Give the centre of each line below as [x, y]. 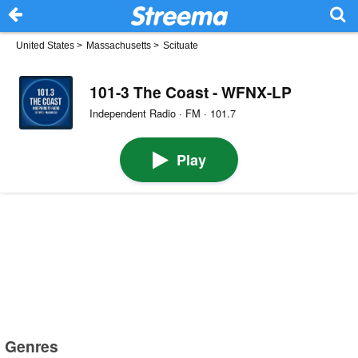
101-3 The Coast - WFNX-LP [190, 91]
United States [45, 46]
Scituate [181, 46]
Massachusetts [119, 46]
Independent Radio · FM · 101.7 [162, 113]
